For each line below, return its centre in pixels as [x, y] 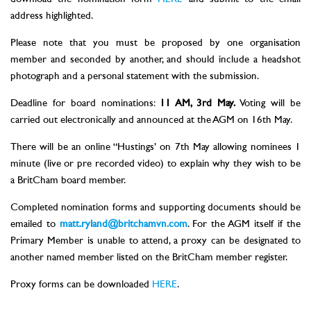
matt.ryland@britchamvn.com [124, 225]
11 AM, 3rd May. [197, 104]
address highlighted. [52, 17]
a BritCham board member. [68, 181]
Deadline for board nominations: [85, 104]
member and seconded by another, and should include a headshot [155, 60]
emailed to [35, 225]
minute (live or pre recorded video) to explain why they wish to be [155, 165]
